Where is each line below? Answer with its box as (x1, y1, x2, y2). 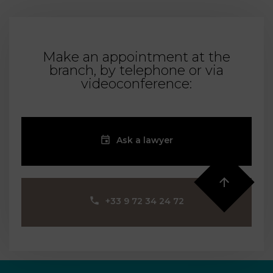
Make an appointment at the (43, 48, 230, 65)
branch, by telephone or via (49, 62, 224, 79)
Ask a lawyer (116, 134, 173, 146)
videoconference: (81, 75, 192, 92)
